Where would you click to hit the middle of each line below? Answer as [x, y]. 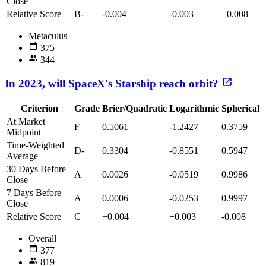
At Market [26, 121]
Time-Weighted [35, 145]
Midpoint [24, 132]
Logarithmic [194, 108]
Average [22, 156]
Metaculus [48, 36]
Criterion [39, 108]
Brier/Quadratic [134, 108]
